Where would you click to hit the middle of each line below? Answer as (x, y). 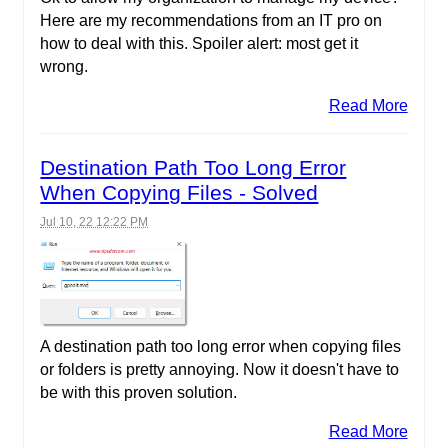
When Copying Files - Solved (179, 192)
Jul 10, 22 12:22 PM (94, 221)
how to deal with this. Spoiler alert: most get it (199, 43)
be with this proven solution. (139, 392)
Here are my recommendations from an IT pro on (211, 20)
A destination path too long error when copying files (221, 346)
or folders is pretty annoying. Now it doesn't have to (220, 369)
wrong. (64, 66)
